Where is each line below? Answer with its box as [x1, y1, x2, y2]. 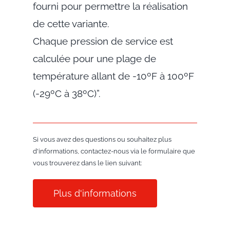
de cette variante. [32, 17, 109, 29]
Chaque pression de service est [32, 35, 173, 47]
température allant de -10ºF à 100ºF [32, 70, 194, 82]
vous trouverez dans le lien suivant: [32, 159, 142, 167]
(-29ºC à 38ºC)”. [32, 87, 101, 99]
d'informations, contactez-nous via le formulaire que [32, 147, 195, 155]
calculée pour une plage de [32, 52, 156, 64]
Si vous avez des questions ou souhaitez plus [32, 135, 171, 143]
